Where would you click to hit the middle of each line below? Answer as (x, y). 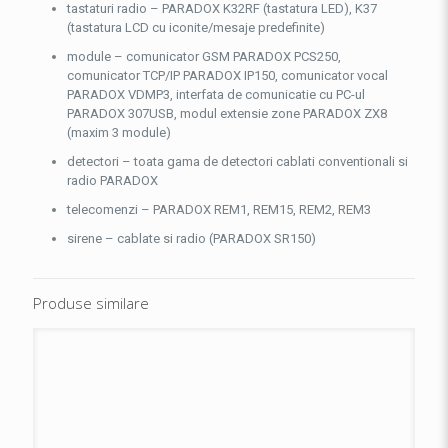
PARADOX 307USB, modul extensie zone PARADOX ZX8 (226, 113)
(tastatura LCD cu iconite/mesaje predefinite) (195, 27)
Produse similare (91, 303)
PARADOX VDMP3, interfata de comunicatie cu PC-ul (215, 94)
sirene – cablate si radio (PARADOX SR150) (191, 238)
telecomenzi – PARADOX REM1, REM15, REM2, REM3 (218, 209)
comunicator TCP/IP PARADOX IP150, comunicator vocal (227, 75)
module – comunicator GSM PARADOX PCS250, (203, 56)
